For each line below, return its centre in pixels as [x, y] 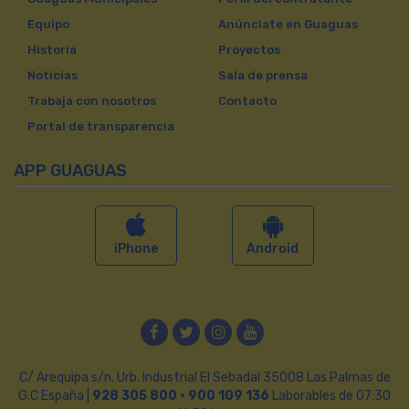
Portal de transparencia [101, 127]
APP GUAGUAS [70, 171]
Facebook [194, 332]
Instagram [263, 332]
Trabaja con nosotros [92, 101]
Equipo [48, 25]
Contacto [247, 101]
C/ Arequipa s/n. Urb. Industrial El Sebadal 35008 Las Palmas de [204, 378]
